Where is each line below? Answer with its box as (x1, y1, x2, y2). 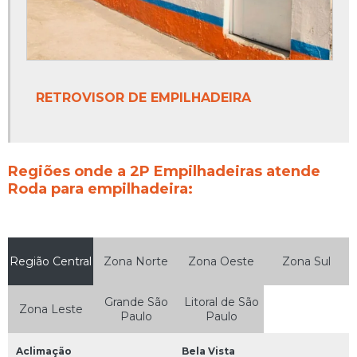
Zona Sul (282, 253, 331, 269)
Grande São (104, 294, 168, 309)
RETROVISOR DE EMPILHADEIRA (36, 89, 251, 105)
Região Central (10, 253, 92, 269)
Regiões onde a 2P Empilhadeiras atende (8, 162, 320, 180)
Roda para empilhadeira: (8, 179, 193, 198)
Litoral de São (183, 294, 259, 309)
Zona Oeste (188, 253, 254, 269)
